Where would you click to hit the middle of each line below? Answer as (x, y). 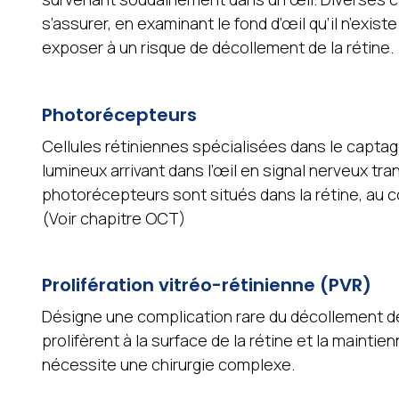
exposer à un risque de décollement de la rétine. (217, 48)
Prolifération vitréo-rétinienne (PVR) (206, 285)
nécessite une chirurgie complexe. (168, 364)
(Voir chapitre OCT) (114, 218)
